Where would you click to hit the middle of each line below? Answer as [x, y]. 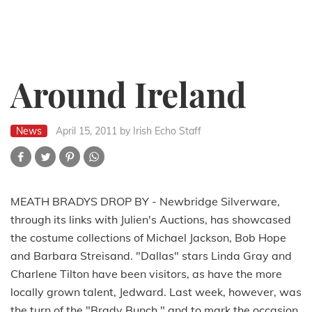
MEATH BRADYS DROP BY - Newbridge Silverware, [145, 202]
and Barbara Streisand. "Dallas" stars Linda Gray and [151, 256]
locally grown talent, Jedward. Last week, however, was [156, 292]
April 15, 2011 [86, 131]
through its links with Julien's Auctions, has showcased [151, 220]
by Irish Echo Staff [161, 131]
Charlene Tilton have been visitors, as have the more [146, 274]
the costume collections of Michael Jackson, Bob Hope [148, 238]
